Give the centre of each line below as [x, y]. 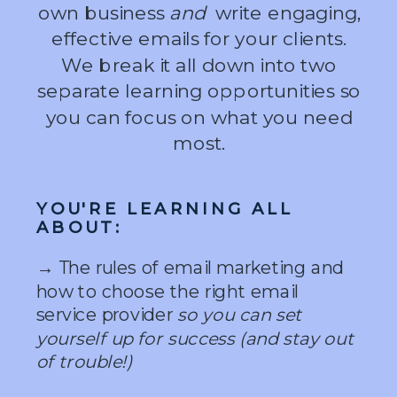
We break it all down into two [199, 65]
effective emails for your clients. [199, 39]
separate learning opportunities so [199, 91]
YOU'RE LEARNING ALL [164, 208]
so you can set [240, 315]
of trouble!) [84, 362]
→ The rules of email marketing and [190, 268]
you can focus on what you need [199, 117]
